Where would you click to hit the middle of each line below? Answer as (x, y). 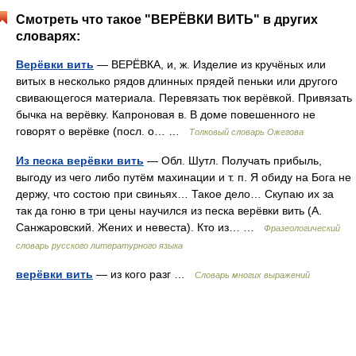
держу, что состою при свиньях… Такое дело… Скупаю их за (175, 194)
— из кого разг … (144, 274)
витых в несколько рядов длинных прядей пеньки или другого (177, 81)
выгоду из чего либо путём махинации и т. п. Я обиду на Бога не (184, 177)
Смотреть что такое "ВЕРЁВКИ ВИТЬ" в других (167, 19)
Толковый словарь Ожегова (246, 132)
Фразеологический (302, 228)
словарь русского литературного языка (99, 246)
